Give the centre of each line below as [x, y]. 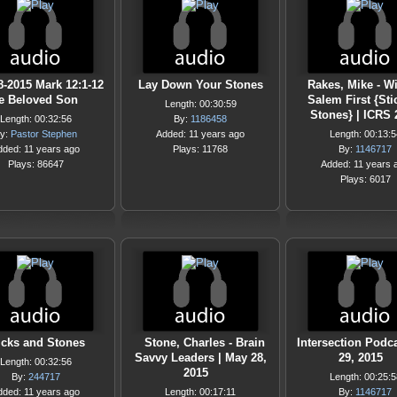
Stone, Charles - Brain [205, 343]
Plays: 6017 [365, 179]
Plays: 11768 [200, 149]
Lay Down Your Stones [200, 85]
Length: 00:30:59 [200, 104]
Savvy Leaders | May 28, [200, 358]
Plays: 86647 [35, 164]
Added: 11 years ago [200, 134]
